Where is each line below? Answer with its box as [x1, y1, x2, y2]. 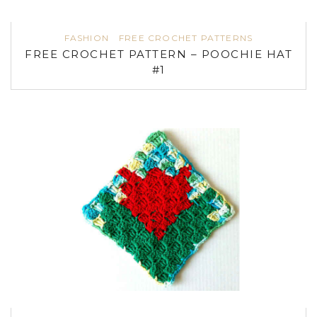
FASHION [64, 32, 110, 43]
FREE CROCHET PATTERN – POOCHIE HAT [25, 47, 292, 61]
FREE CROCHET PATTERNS [119, 32, 253, 43]
